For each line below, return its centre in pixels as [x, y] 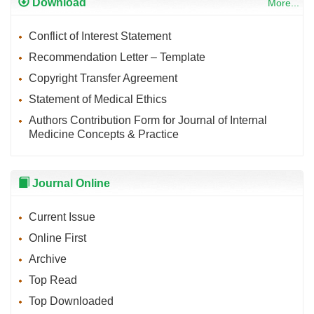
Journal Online [70, 183]
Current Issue [62, 217]
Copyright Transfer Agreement [103, 78]
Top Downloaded [71, 301]
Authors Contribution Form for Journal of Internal [148, 120]
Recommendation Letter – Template [117, 57]
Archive [48, 259]
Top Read [53, 280]
